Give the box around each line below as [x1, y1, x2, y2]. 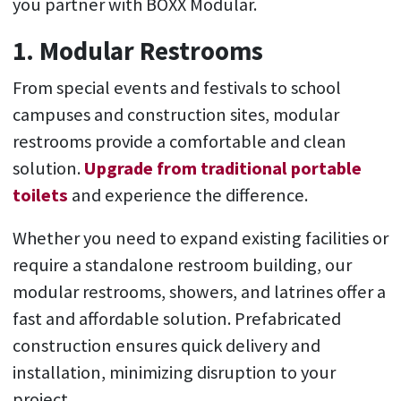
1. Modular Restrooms [12, 35, 263, 67]
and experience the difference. [67, 183, 308, 207]
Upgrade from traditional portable [83, 157, 362, 180]
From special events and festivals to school [12, 76, 341, 99]
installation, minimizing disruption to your [12, 361, 336, 384]
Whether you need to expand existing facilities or [12, 226, 388, 250]
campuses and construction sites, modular [12, 103, 339, 126]
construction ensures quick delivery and [12, 334, 320, 357]
